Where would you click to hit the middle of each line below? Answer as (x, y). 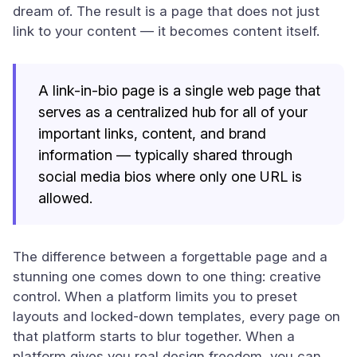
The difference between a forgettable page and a (170, 257)
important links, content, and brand (152, 133)
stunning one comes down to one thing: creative (167, 277)
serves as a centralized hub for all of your (173, 112)
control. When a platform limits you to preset (155, 296)
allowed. (65, 198)
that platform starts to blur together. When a (154, 336)
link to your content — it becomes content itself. (166, 31)
